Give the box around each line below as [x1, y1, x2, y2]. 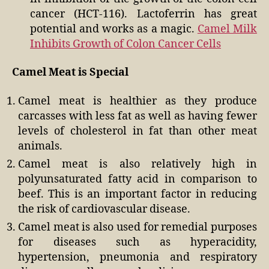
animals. [18, 139, 62, 153]
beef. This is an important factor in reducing [18, 187, 257, 201]
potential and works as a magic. [30, 22, 198, 36]
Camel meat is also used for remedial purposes [18, 220, 257, 234]
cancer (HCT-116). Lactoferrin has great [30, 7, 257, 21]
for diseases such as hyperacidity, [18, 235, 257, 249]
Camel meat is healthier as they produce [18, 94, 257, 108]
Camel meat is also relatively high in [18, 157, 257, 171]
